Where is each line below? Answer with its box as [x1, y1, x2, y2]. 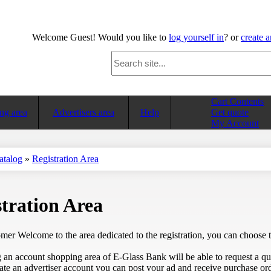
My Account [211, 118, 259, 128]
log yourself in [169, 32, 224, 42]
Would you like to [96, 32, 169, 42]
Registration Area [32, 154, 99, 164]
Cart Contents [211, 96, 264, 106]
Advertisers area [53, 107, 114, 117]
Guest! [70, 32, 96, 42]
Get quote [211, 107, 249, 117]
